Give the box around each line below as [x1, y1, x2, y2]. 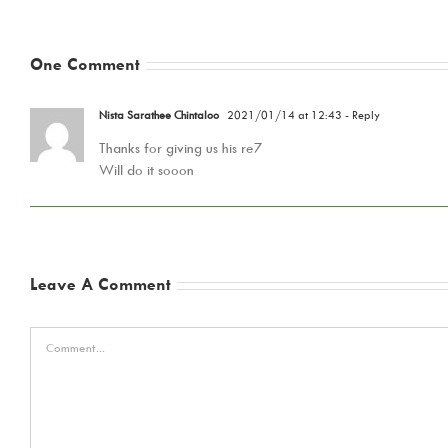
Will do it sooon [99, 161, 194, 179]
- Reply [342, 107, 380, 123]
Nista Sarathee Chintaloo [99, 107, 219, 123]
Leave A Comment [30, 274, 171, 295]
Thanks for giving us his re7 [99, 139, 262, 157]
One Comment [30, 54, 140, 75]
